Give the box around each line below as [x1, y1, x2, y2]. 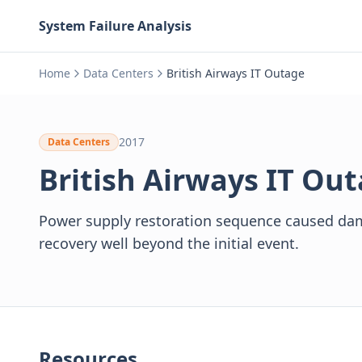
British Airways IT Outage [166, 65, 305, 81]
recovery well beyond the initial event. [39, 234, 299, 253]
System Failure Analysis [39, 17, 192, 35]
